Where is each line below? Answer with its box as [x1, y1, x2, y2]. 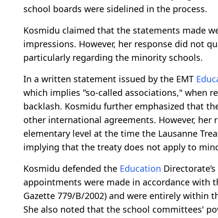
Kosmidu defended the [23, 163, 120, 175]
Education [120, 163, 161, 175]
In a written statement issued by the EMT [23, 73, 196, 85]
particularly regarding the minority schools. [23, 52, 203, 64]
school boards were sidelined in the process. [23, 3, 207, 15]
